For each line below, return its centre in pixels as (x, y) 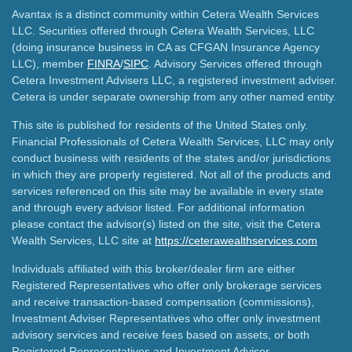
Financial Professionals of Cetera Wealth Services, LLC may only (173, 142)
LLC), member (49, 64)
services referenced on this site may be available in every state (168, 191)
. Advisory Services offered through (235, 64)
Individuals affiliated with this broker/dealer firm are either (154, 269)
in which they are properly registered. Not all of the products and (171, 175)
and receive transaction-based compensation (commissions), (163, 302)
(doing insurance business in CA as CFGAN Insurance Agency (166, 48)
